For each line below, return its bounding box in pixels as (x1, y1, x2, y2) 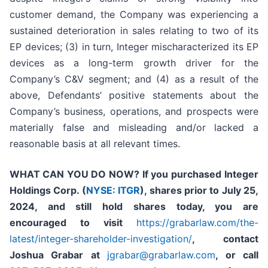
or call (225, 249, 259, 261)
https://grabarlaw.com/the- (136, 217, 258, 229)
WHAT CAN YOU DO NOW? (10, 168, 139, 181)
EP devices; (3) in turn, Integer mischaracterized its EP (10, 41, 258, 53)
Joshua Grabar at (10, 249, 108, 261)
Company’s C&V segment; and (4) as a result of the (10, 73, 258, 86)
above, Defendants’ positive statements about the (10, 89, 258, 102)
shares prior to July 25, (149, 184, 258, 197)
